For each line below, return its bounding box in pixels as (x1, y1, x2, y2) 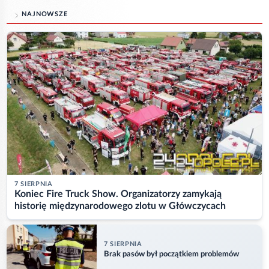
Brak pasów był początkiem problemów (104, 250, 239, 258)
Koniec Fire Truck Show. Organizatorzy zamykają (14, 189, 222, 199)
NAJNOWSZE (22, 10, 68, 17)
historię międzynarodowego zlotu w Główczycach (14, 201, 226, 211)
